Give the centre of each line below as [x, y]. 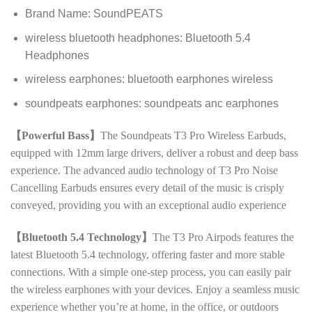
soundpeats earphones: [84, 103]
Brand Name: [59, 14]
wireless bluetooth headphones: [105, 38]
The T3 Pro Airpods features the [223, 237]
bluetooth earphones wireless [200, 79]
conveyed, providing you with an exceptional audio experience [148, 205]
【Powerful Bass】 [55, 135]
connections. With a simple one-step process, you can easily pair [151, 272]
